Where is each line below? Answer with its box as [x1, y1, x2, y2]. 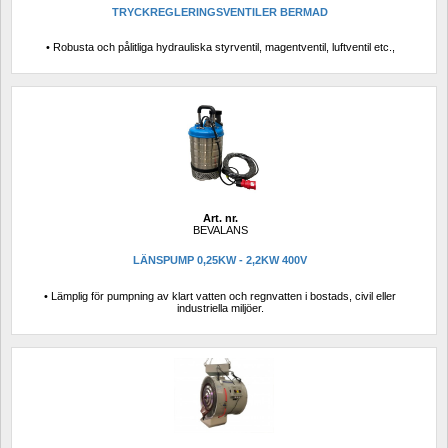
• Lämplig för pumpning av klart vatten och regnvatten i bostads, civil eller [44, 289, 396, 302]
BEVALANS [192, 224, 248, 236]
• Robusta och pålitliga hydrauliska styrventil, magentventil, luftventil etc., [45, 41, 395, 54]
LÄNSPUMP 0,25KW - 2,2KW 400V [133, 254, 307, 267]
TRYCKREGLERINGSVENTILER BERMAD [112, 5, 328, 18]
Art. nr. [202, 212, 238, 224]
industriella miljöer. [176, 301, 264, 314]
